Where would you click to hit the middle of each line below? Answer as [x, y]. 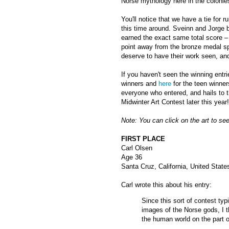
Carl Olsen [137, 148]
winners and [140, 83]
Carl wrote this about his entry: [166, 185]
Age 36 [132, 157]
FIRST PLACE [143, 139]
